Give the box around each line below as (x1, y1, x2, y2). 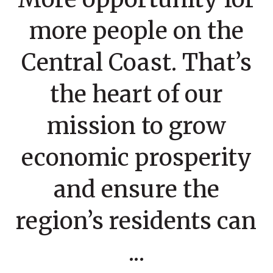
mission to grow (46, 112, 227, 141)
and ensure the (54, 175, 219, 204)
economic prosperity (21, 143, 252, 172)
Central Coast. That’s (21, 48, 252, 77)
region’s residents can (16, 207, 257, 236)
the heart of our (49, 80, 224, 109)
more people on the (29, 16, 244, 46)
